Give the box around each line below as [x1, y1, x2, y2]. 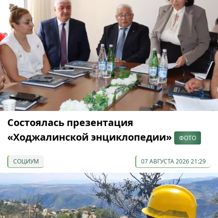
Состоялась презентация [7, 115, 133, 129]
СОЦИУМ [13, 157, 39, 165]
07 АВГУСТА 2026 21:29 [141, 157, 206, 165]
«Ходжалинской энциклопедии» [7, 130, 174, 144]
